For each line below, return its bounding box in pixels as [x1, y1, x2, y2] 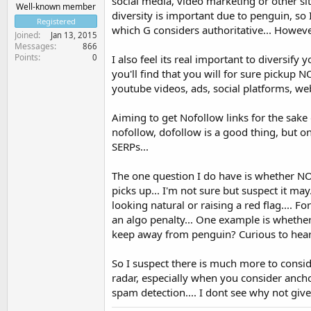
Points [15, 51, 38, 63]
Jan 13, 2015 [51, 29, 97, 40]
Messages [15, 40, 54, 52]
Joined [15, 28, 38, 41]
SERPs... [112, 140, 149, 153]
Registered [36, 15, 76, 26]
